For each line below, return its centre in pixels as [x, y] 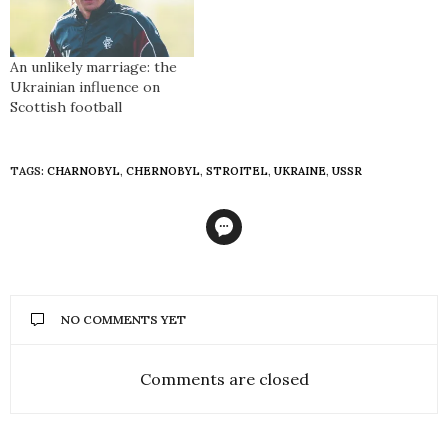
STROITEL [237, 170]
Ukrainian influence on [85, 86]
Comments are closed [224, 378]
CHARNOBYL [83, 170]
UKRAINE [300, 170]
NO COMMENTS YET [123, 319]
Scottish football [66, 106]
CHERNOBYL [163, 170]
